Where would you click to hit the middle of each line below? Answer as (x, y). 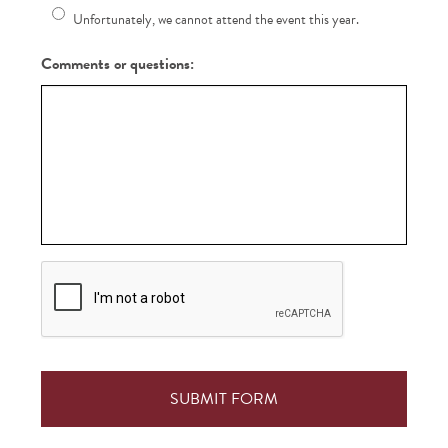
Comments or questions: (117, 63)
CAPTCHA (77, 270)
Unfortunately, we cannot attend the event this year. (216, 19)
